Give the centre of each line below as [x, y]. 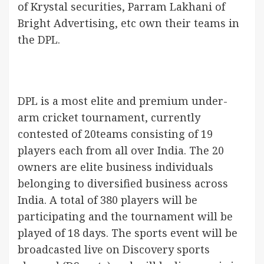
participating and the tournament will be [125, 216]
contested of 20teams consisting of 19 [115, 134]
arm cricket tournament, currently [109, 117]
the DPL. [39, 39]
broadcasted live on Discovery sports [114, 249]
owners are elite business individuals [115, 167]
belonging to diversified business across [123, 183]
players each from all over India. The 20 [121, 150]
